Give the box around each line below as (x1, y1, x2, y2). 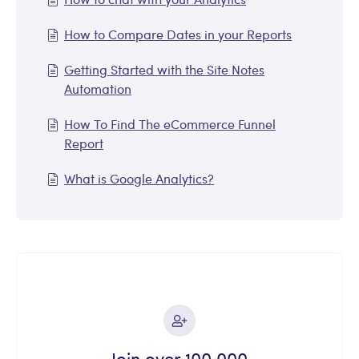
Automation (64, 80, 131, 98)
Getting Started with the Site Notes (64, 61, 264, 79)
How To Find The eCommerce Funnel (64, 115, 276, 133)
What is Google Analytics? (64, 170, 214, 188)
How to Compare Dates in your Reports (64, 26, 292, 43)
